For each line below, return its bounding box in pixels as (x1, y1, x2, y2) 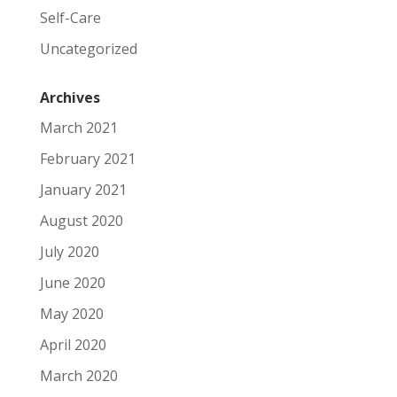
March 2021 (39, 117, 118, 137)
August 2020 (39, 210, 123, 230)
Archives (39, 87, 100, 107)
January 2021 (39, 179, 127, 199)
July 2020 (39, 241, 99, 261)
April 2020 (39, 334, 106, 354)
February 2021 (39, 148, 136, 168)
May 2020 (39, 303, 104, 323)
